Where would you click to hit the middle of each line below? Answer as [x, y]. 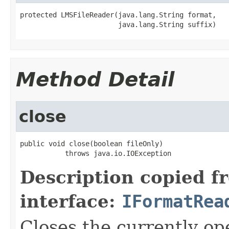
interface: [71, 201]
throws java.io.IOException [96, 153]
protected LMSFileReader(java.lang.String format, [118, 15]
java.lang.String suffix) [118, 24]
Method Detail [95, 79]
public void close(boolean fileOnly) [91, 143]
